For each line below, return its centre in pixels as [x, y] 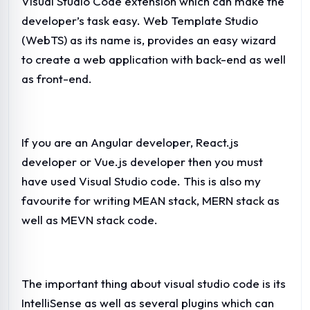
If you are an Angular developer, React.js [130, 142]
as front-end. [57, 78]
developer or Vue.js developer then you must [142, 161]
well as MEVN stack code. [90, 219]
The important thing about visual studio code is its [154, 283]
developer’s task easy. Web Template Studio [140, 20]
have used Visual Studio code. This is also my [141, 181]
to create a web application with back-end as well [154, 59]
